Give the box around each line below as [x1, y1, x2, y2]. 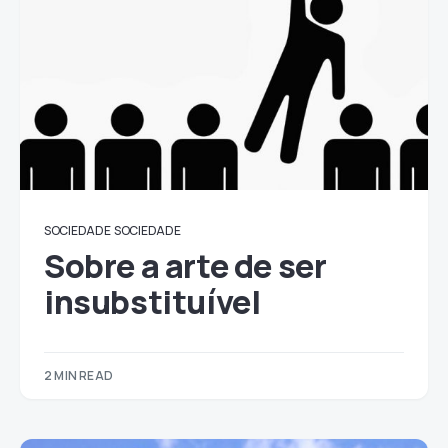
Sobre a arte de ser [44, 244, 327, 288]
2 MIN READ [44, 367, 113, 384]
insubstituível [44, 280, 261, 324]
